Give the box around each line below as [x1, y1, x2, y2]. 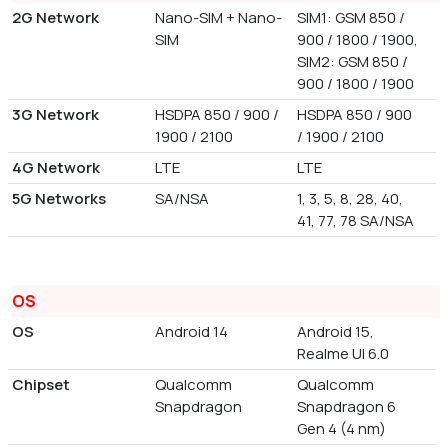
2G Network [12, 7, 99, 29]
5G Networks [12, 188, 106, 210]
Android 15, [297, 321, 375, 343]
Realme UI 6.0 [297, 343, 390, 365]
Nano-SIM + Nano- [154, 7, 282, 29]
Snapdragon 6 [297, 396, 397, 418]
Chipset [12, 374, 70, 396]
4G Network [12, 157, 100, 179]
